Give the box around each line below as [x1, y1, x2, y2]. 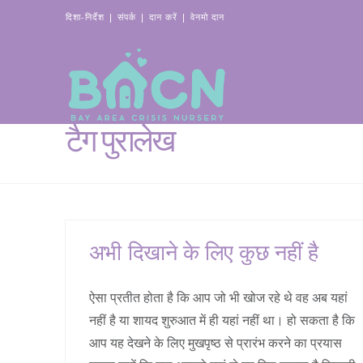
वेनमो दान [190, 11, 224, 23]
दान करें [148, 11, 177, 23]
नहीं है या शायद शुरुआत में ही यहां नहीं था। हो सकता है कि [88, 311, 355, 330]
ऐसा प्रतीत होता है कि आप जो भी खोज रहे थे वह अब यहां [88, 288, 348, 307]
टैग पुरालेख [65, 128, 174, 157]
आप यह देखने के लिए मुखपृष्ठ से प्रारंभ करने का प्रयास [88, 334, 342, 352]
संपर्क [117, 11, 136, 23]
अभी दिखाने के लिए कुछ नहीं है [88, 244, 318, 265]
